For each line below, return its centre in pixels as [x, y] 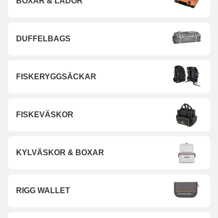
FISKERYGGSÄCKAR [56, 76]
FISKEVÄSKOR [45, 114]
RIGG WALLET [43, 190]
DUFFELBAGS [43, 38]
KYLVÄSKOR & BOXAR [60, 152]
